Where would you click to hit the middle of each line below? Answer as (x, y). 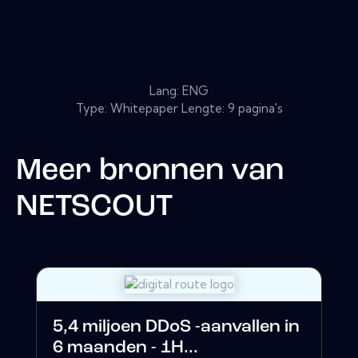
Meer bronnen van (150, 171)
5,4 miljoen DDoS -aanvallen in (176, 328)
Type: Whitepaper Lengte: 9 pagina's (179, 108)
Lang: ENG (179, 90)
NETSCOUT (94, 207)
